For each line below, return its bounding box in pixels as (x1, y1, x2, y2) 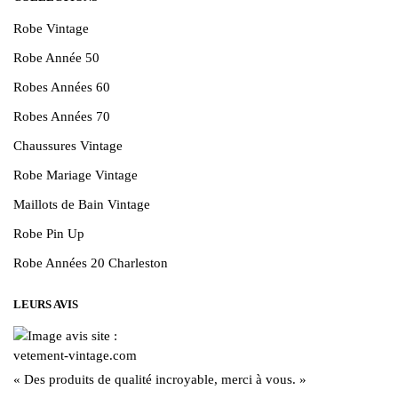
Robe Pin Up (13, 226, 84, 241)
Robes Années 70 (13, 108, 110, 123)
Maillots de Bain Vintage (13, 196, 150, 211)
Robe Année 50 (13, 50, 99, 65)
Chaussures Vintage (13, 138, 123, 153)
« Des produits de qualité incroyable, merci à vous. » (13, 371, 306, 386)
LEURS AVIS (13, 297, 78, 311)
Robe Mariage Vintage (13, 167, 138, 182)
